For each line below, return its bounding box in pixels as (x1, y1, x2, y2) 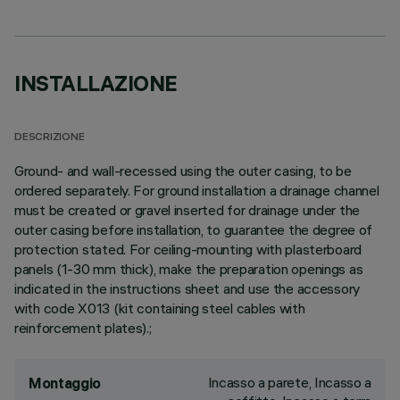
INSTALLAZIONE (14, 70, 178, 96)
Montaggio (29, 374, 102, 392)
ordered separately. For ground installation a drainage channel (14, 181, 379, 199)
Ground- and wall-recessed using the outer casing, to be (14, 162, 352, 179)
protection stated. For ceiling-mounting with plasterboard (14, 240, 362, 258)
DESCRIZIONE (14, 132, 85, 144)
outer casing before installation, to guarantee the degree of (14, 221, 373, 238)
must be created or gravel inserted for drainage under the (14, 201, 361, 219)
